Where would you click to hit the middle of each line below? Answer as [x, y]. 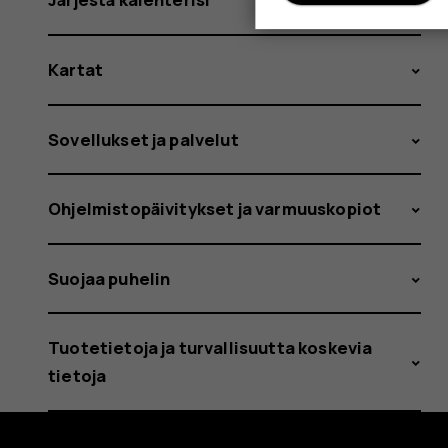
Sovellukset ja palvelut [143, 139]
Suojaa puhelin [109, 278]
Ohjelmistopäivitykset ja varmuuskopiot [215, 209]
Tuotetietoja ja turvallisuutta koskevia [210, 348]
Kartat [76, 69]
